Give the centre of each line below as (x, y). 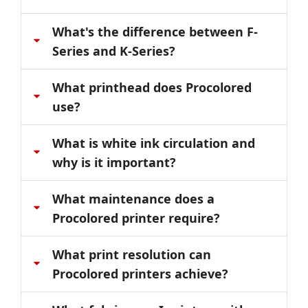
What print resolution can (132, 254)
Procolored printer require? (136, 218)
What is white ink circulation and (154, 143)
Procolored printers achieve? (140, 274)
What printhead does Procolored (152, 87)
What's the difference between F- (155, 32)
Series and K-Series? (114, 51)
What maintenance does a (133, 199)
